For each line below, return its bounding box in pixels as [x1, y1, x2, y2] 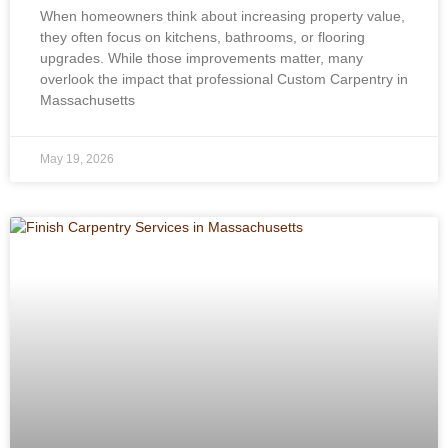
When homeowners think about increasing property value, [40, 8, 405, 24]
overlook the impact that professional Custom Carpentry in [40, 71, 408, 87]
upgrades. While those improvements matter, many [40, 50, 363, 66]
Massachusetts [40, 92, 135, 108]
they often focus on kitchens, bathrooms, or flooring [40, 29, 365, 45]
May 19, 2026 [40, 152, 114, 166]
